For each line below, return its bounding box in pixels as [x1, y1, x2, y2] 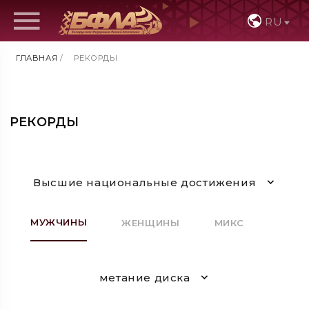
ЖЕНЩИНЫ [121, 217, 180, 229]
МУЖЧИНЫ [30, 217, 88, 228]
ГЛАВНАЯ [16, 53, 58, 63]
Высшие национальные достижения [33, 175, 257, 189]
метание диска [99, 270, 190, 284]
